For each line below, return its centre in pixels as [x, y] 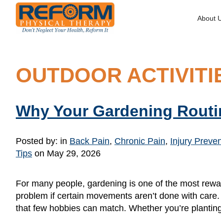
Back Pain [90, 141]
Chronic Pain [140, 141]
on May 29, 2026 [66, 153]
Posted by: [38, 141]
